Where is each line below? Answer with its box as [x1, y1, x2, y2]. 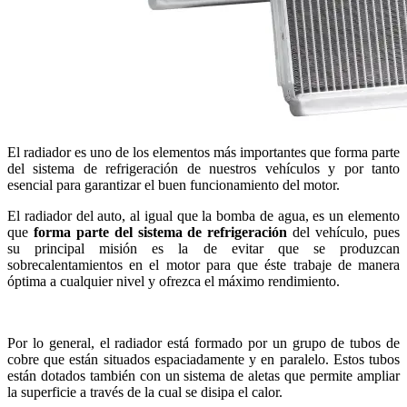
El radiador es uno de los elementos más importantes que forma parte [7, 144, 400, 160]
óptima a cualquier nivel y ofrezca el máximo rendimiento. [7, 273, 340, 289]
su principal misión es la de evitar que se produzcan [7, 240, 400, 256]
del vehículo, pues [287, 223, 401, 240]
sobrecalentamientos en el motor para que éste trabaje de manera [7, 256, 400, 273]
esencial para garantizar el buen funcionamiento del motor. [7, 176, 340, 193]
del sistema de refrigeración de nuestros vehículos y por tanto [7, 160, 400, 176]
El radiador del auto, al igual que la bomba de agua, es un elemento [7, 207, 400, 223]
